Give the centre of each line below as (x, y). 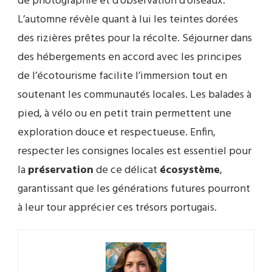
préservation (61, 171)
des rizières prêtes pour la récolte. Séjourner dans (135, 39)
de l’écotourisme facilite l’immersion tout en (122, 76)
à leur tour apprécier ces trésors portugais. (117, 208)
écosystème (190, 171)
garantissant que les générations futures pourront (134, 189)
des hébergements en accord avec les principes (130, 58)
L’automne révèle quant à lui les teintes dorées (128, 20)
